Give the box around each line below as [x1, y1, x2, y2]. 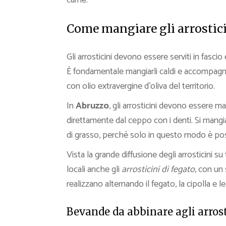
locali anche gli [67, 162, 122, 177]
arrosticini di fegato [122, 162, 195, 177]
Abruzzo [76, 98, 109, 114]
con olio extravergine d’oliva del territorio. [67, 79, 215, 94]
